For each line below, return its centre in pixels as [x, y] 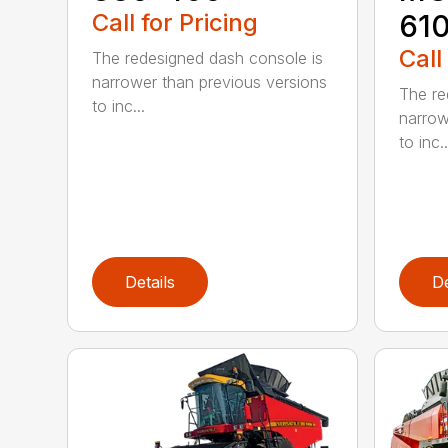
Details [150, 281]
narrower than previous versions [210, 81]
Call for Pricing [175, 22]
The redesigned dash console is [208, 57]
